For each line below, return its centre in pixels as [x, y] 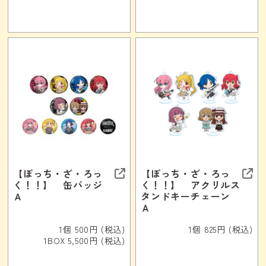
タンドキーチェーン [190, 196]
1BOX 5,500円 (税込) [84, 240]
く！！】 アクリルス [190, 184]
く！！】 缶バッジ [63, 184]
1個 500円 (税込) [92, 229]
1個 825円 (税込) [221, 229]
